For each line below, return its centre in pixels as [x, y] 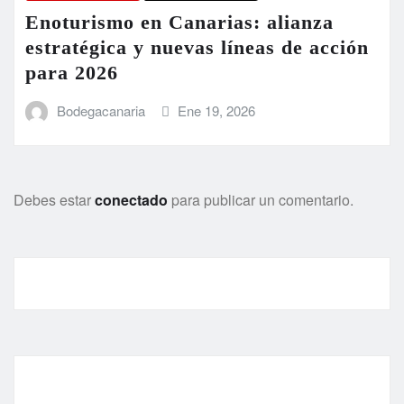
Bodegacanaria [101, 110]
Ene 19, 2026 [217, 110]
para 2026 [72, 72]
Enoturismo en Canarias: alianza [179, 22]
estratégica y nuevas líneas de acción [197, 47]
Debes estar [54, 200]
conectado [131, 200]
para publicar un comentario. [261, 200]
